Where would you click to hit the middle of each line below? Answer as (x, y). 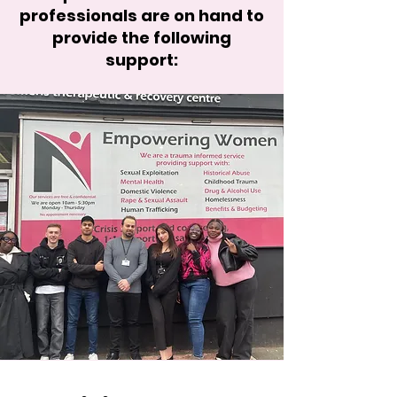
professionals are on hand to (142, 16)
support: (142, 60)
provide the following (142, 38)
